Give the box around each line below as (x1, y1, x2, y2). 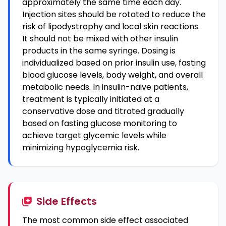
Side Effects (36, 194, 97, 208)
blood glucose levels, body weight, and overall (22, 69, 203, 81)
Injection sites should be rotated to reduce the (22, 9, 206, 20)
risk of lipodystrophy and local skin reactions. (22, 21, 200, 32)
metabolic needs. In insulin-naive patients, (22, 81, 188, 93)
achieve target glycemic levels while (22, 130, 166, 141)
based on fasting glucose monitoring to (22, 118, 177, 129)
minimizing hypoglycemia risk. (22, 142, 139, 153)
